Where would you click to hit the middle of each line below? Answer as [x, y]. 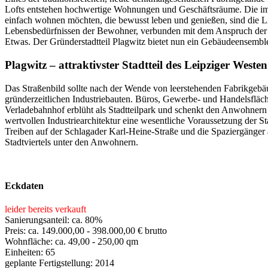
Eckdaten [24, 186]
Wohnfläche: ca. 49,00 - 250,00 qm [71, 242]
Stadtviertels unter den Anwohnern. [71, 142]
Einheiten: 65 [30, 252]
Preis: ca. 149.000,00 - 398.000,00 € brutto [86, 231]
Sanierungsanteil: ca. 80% [54, 220]
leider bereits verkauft [45, 209]
